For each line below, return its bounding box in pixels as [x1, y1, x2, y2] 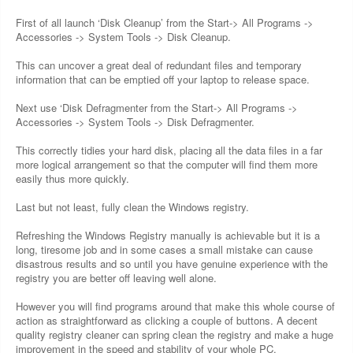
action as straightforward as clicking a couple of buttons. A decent [16, 313, 318, 328]
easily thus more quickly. [16, 171, 129, 186]
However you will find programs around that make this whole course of [16, 299, 335, 314]
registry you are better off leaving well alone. [16, 270, 217, 285]
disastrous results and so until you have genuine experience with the [16, 256, 328, 271]
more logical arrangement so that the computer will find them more [16, 157, 318, 172]
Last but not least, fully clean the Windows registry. [16, 199, 249, 214]
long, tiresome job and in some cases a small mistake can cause [16, 242, 313, 257]
